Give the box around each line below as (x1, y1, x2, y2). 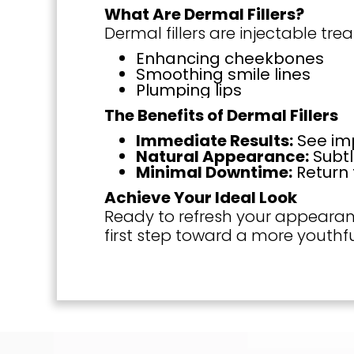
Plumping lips (136, 79, 242, 102)
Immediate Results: (136, 130, 293, 153)
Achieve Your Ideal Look (104, 186, 297, 209)
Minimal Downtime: (136, 161, 292, 184)
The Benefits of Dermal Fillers (104, 104, 338, 127)
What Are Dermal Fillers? (104, 3, 304, 26)
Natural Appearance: (136, 145, 309, 168)
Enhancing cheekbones (136, 47, 324, 70)
